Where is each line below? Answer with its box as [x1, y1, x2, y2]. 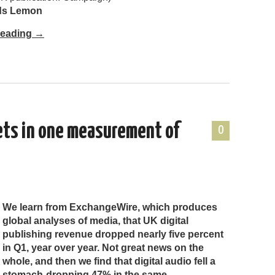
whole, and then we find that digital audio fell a [2, 255, 215, 266]
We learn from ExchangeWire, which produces [2, 201, 217, 212]
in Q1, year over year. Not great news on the [2, 242, 204, 253]
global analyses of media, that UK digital [2, 215, 188, 226]
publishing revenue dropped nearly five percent [2, 228, 223, 239]
